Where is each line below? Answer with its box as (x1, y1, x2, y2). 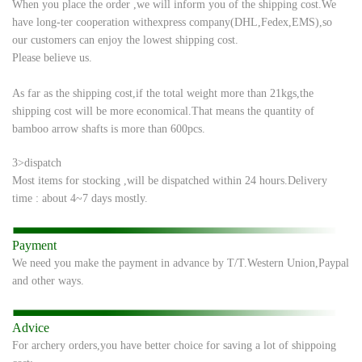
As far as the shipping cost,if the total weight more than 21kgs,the (12, 86, 314, 99)
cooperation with (76, 15, 153, 28)
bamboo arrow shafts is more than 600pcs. (12, 122, 205, 135)
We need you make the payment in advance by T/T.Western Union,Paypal (12, 256, 349, 269)
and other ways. (12, 274, 84, 287)
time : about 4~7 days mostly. (12, 192, 148, 204)
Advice (12, 320, 49, 335)
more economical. (110, 104, 192, 117)
